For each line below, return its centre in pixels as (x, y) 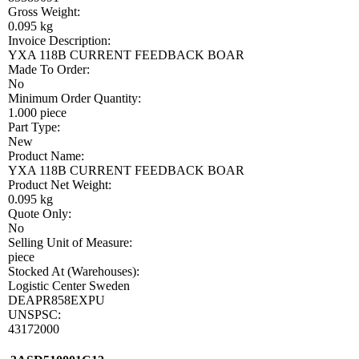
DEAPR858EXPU (56, 300)
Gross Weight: (44, 11)
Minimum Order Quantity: (75, 98)
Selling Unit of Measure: (70, 242)
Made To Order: (49, 69)
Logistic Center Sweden (69, 285)
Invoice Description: (59, 40)
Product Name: (46, 155)
